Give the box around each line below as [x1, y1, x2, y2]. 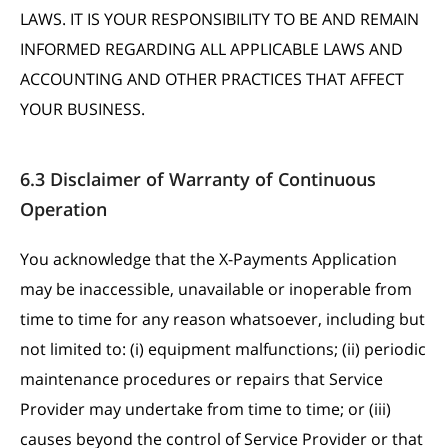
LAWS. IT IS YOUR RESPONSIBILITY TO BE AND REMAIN [20, 8, 419, 30]
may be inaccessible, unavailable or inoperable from [20, 278, 412, 300]
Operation [20, 197, 107, 221]
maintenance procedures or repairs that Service [20, 368, 383, 390]
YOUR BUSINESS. [20, 98, 145, 120]
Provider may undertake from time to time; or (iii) [20, 398, 391, 420]
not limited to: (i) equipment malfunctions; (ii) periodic [20, 338, 426, 360]
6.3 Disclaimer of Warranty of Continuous [20, 167, 376, 191]
